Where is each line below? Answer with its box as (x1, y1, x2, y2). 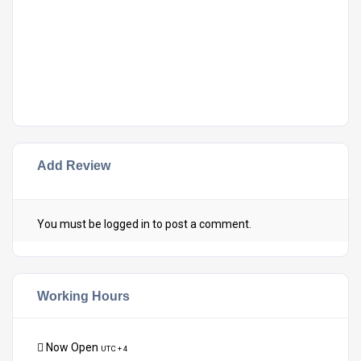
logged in (104, 217, 150, 230)
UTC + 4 (101, 343, 128, 353)
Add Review (37, 157, 110, 172)
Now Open (44, 340, 101, 354)
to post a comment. (150, 217, 251, 230)
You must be (37, 217, 104, 230)
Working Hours (37, 288, 130, 303)
